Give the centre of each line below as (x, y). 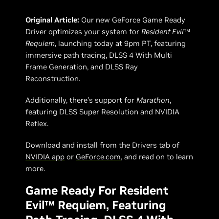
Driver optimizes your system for (84, 32)
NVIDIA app (45, 157)
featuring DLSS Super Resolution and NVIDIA (103, 112)
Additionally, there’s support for (81, 100)
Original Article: (54, 20)
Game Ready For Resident (97, 190)
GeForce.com (99, 157)
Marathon (153, 100)
